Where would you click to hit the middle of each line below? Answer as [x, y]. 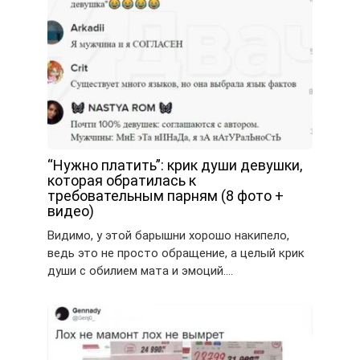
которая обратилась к [122, 181]
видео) [71, 211]
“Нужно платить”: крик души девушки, [175, 166]
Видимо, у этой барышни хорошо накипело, [168, 236]
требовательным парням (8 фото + [166, 196]
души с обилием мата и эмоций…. [140, 271]
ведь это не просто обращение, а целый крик [176, 254]
